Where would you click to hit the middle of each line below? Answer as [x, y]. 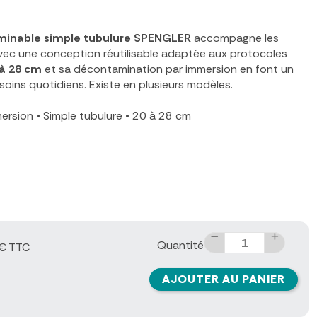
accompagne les [235, 38]
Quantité [181, 246]
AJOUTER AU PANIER [224, 279]
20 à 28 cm [160, 116]
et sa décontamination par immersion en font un [168, 69]
